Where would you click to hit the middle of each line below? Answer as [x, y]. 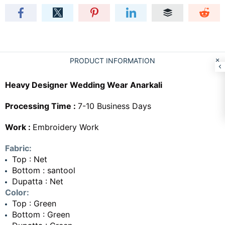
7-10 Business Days [115, 106]
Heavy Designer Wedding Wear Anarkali [84, 85]
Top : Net [30, 159]
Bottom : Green [41, 214]
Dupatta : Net [38, 181]
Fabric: [18, 148]
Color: [17, 192]
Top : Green [34, 203]
